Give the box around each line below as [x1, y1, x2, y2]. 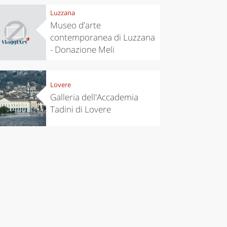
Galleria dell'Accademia [50, 91, 138, 103]
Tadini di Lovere [50, 103, 111, 116]
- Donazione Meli [50, 44, 115, 56]
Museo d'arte [50, 19, 101, 31]
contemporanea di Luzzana [50, 31, 155, 44]
